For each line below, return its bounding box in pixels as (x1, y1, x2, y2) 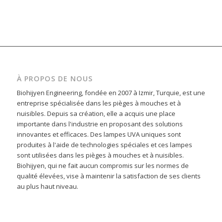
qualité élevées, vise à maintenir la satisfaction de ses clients (16, 171, 201, 181)
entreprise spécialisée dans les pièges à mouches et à (16, 99, 181, 108)
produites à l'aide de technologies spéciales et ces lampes (16, 140, 192, 150)
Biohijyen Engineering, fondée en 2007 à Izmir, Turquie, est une (16, 88, 205, 98)
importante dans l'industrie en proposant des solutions (16, 119, 183, 129)
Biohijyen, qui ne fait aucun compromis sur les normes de (16, 161, 189, 170)
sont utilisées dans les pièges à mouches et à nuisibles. (16, 151, 184, 160)
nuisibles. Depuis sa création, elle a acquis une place (16, 109, 175, 118)
